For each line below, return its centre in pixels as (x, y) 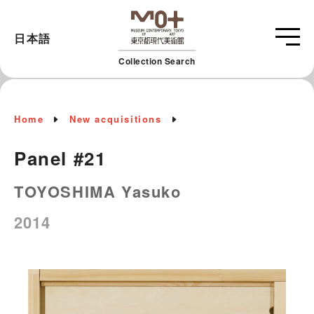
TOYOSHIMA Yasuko (98, 191)
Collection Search (157, 61)
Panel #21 (60, 158)
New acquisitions (116, 118)
